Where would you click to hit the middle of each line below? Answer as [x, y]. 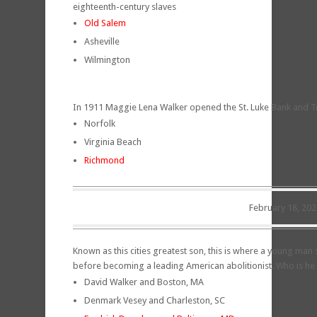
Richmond [104, 160]
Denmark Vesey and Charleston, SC [155, 300]
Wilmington [107, 59]
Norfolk [100, 123]
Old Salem [105, 23]
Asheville [102, 41]
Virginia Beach [113, 142]
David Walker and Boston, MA [144, 282]
